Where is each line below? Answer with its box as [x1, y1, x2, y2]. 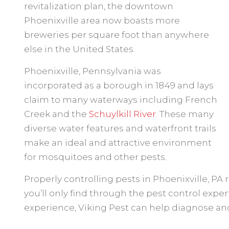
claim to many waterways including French [24, 95, 217, 105]
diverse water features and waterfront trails [24, 123, 216, 133]
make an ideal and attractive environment [24, 138, 212, 148]
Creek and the [24, 109, 89, 119]
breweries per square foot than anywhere [24, 30, 209, 40]
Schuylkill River [89, 109, 156, 119]
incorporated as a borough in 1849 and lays [24, 80, 214, 90]
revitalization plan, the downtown [24, 1, 173, 11]
